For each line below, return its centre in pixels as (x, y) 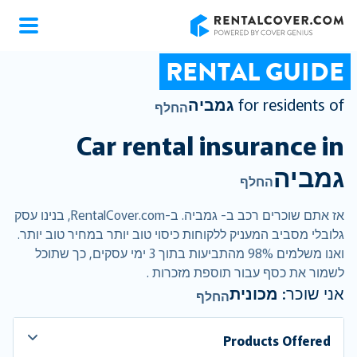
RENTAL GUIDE (255, 72)
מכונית (254, 293)
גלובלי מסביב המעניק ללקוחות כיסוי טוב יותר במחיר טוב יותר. (181, 233)
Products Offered (277, 340)
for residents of (291, 104)
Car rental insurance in (210, 144)
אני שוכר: (311, 293)
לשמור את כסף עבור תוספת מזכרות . (245, 272)
